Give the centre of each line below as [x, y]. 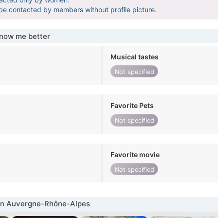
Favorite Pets [132, 106]
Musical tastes [135, 57]
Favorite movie [135, 154]
